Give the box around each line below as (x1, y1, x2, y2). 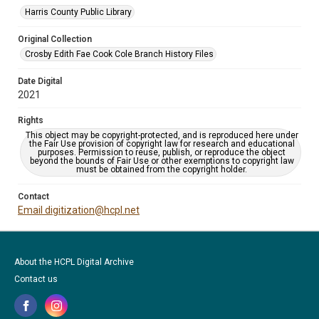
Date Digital (18, 76, 62, 86)
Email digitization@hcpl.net (18, 204, 140, 216)
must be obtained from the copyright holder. (76, 164, 247, 174)
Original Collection (18, 34, 92, 44)
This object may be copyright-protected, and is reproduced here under (25, 130, 298, 140)
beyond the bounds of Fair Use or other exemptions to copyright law (29, 156, 294, 166)
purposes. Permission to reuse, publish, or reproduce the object (38, 147, 286, 157)
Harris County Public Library (25, 7, 132, 17)
